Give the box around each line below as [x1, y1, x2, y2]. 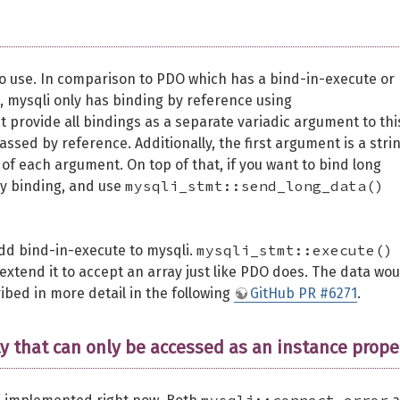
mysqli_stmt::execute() [196, 241, 393, 259]
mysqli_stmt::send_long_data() [125, 177, 384, 195]
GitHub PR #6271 [250, 285, 357, 302]
